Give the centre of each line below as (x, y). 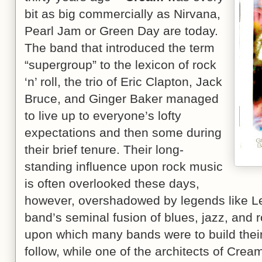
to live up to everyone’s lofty (103, 116)
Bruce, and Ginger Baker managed (122, 99)
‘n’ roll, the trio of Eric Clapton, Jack (123, 82)
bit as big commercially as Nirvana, (123, 14)
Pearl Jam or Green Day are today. (121, 31)
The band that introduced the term (120, 48)
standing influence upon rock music (124, 166)
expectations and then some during (123, 132)
